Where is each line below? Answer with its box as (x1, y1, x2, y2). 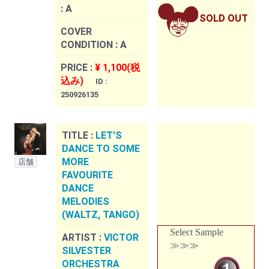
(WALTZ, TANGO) (62, 209, 139, 221)
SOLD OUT (199, 13, 248, 25)
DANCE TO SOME (62, 143, 140, 155)
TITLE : (62, 130, 95, 142)
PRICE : (61, 62, 95, 74)
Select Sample (170, 227, 223, 238)
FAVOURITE (62, 169, 113, 181)
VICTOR (104, 232, 139, 244)
